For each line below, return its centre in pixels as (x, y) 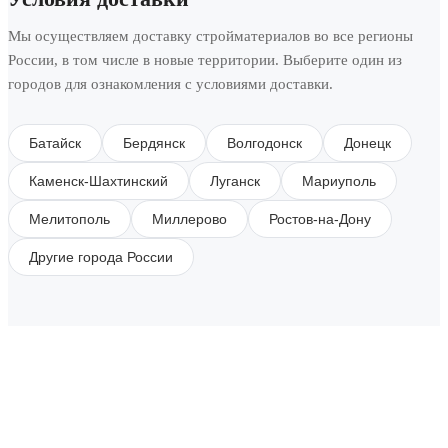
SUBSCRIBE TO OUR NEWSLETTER (224, 396)
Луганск (235, 180)
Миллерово (189, 218)
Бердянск (154, 142)
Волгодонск (264, 142)
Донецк (367, 142)
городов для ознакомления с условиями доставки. (170, 83)
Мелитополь (69, 218)
